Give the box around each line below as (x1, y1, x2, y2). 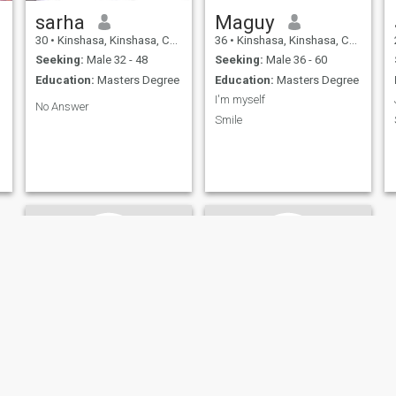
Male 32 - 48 (83, 53, 148, 67)
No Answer (34, 99, 89, 113)
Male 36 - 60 (263, 53, 327, 67)
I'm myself (214, 93, 265, 107)
